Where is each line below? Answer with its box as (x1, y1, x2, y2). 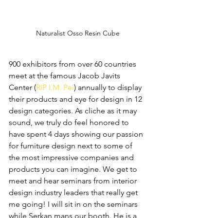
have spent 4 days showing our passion (9, 129, 145, 139)
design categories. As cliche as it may (9, 106, 139, 116)
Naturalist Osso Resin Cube (36, 29, 120, 38)
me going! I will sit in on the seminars (9, 200, 140, 209)
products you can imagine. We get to (9, 164, 139, 174)
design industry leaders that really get (9, 188, 140, 198)
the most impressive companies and (9, 153, 136, 163)
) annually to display (74, 83, 144, 92)
